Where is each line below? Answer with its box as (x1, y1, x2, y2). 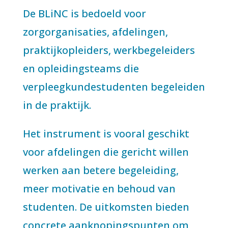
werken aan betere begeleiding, (22, 163, 179, 177)
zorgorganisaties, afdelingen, (22, 25, 168, 39)
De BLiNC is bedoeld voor (22, 7, 146, 20)
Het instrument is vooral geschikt (22, 127, 189, 140)
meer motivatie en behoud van (22, 182, 176, 195)
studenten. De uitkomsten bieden (22, 200, 189, 214)
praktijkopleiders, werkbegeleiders (22, 43, 195, 57)
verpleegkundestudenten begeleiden (22, 80, 205, 94)
